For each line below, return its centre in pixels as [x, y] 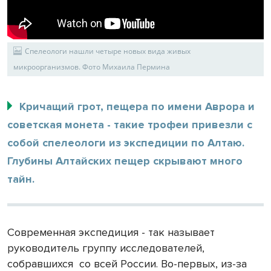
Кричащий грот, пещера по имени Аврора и [137, 106]
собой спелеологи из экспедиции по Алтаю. [126, 143]
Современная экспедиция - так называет [111, 232]
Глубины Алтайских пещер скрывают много [125, 161]
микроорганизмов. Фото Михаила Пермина [92, 67]
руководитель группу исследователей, [106, 248]
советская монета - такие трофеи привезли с [130, 125]
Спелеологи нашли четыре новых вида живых [108, 51]
